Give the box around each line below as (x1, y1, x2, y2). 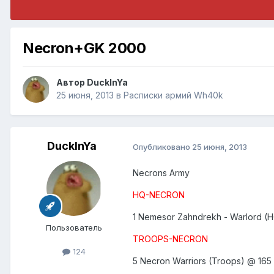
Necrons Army (133, 168, 190, 179)
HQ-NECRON (133, 190, 185, 201)
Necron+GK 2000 (23, 39, 146, 57)
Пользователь (46, 223, 102, 233)
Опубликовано (133, 141, 192, 152)
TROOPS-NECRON (133, 234, 208, 245)
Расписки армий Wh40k (124, 90, 223, 101)
